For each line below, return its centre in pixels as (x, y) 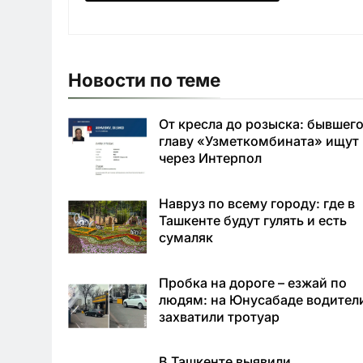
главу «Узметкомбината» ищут (259, 141)
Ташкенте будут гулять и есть (253, 221)
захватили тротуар (220, 316)
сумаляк (186, 238)
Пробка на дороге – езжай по (253, 282)
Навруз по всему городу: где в (257, 204)
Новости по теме (144, 80)
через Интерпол (211, 158)
